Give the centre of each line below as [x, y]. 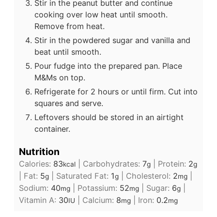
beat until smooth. [68, 52]
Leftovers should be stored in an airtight [109, 117]
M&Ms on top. [60, 78]
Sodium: [35, 188]
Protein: [173, 164]
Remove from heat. [69, 26]
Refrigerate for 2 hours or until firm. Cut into [116, 92]
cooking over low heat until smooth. [101, 15]
